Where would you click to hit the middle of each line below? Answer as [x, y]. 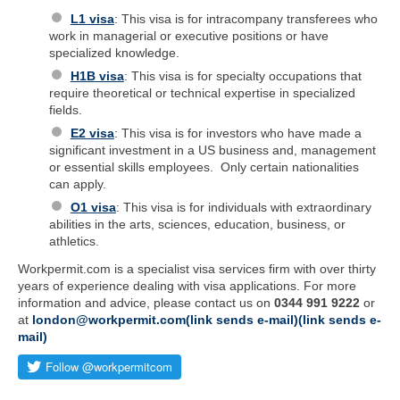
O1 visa [93, 207]
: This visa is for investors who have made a [237, 133]
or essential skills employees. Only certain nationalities [204, 167]
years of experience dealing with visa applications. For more [187, 285]
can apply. [78, 183]
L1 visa [92, 18]
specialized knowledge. [114, 52]
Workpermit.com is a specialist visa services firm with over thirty [197, 268]
